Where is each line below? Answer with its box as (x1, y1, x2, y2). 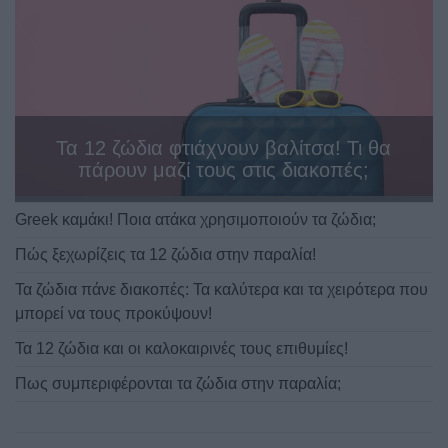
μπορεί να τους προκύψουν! (15, 304, 212, 322)
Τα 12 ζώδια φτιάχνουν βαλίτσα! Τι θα (56, 136, 392, 159)
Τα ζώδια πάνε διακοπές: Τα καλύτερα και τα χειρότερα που (15, 280, 428, 298)
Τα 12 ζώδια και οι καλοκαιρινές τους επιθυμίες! (15, 339, 348, 357)
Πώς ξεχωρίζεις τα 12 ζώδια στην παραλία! (15, 245, 316, 263)
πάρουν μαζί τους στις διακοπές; (78, 158, 370, 181)
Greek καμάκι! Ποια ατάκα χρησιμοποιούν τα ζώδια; (15, 210, 376, 228)
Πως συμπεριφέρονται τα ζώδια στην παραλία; (15, 374, 341, 392)
